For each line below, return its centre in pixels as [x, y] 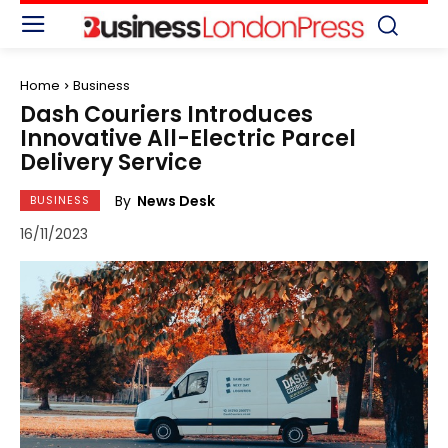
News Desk [176, 200]
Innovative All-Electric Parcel [188, 138]
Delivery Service [111, 162]
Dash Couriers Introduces [166, 114]
